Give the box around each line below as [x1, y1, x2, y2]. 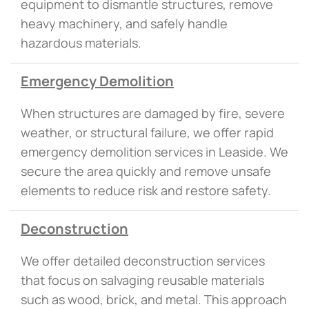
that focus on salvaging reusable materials [21, 272, 264, 289]
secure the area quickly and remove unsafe [21, 163, 271, 180]
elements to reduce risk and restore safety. [21, 182, 271, 199]
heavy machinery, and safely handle [21, 15, 228, 32]
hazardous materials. [21, 34, 141, 52]
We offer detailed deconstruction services [21, 252, 265, 270]
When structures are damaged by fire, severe [21, 105, 285, 122]
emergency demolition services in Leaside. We [21, 143, 288, 161]
